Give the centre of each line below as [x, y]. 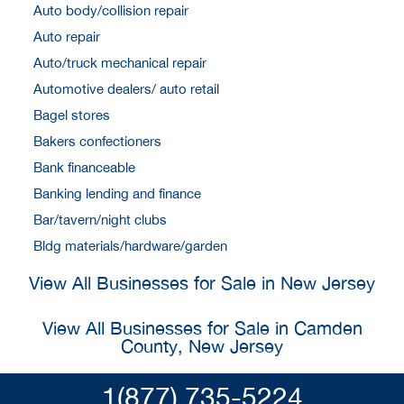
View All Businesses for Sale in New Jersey [202, 283]
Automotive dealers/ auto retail [126, 89]
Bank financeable [84, 167]
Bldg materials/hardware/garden [130, 246]
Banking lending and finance [117, 193]
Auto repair [67, 37]
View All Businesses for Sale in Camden [202, 328]
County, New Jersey [202, 346]
